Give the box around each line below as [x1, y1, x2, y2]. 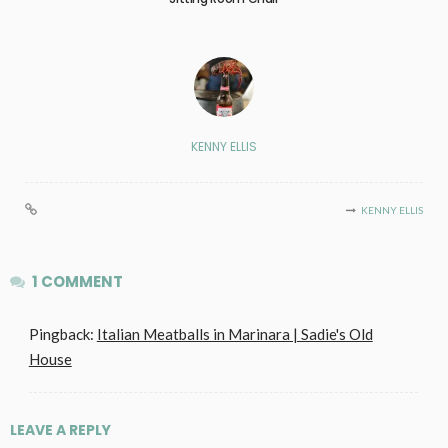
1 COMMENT [32, 271, 123, 293]
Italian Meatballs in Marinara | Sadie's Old [96, 325, 373, 344]
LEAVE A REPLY [10, 420, 114, 441]
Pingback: [28, 325, 97, 344]
